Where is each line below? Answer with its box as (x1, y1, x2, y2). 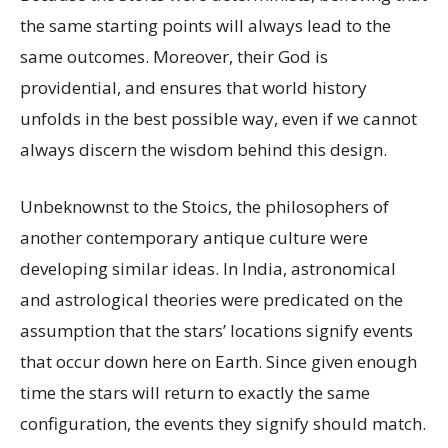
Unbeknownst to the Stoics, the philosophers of (20, 195, 389, 218)
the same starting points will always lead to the (20, 14, 391, 37)
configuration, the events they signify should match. (20, 412, 426, 435)
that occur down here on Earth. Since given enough (20, 350, 417, 373)
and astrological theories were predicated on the (20, 288, 403, 311)
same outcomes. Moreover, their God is (20, 45, 328, 68)
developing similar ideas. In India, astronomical (20, 257, 396, 280)
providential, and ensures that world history (20, 76, 367, 99)
